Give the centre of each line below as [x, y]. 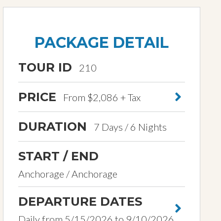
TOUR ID [45, 67]
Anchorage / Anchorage [68, 174]
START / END [58, 156]
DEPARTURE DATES [80, 202]
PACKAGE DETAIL [102, 43]
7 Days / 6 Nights [129, 127]
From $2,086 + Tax [101, 97]
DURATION [53, 127]
